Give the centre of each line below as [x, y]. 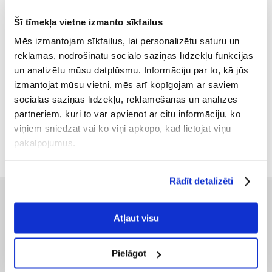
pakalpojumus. [45, 143]
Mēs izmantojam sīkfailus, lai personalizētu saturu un [127, 41]
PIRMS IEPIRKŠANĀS [53, 205]
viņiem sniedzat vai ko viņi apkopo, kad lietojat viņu [123, 128]
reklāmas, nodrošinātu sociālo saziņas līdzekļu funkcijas [134, 55]
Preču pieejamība [36, 258]
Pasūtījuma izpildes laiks [47, 244]
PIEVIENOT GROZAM [78, 141]
